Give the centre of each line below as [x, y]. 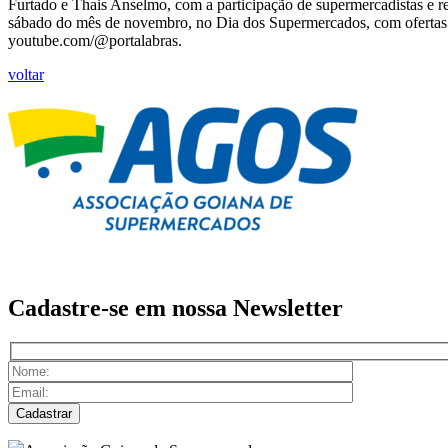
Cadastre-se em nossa [120, 307]
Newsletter [288, 307]
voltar [26, 74]
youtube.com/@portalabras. [95, 40]
